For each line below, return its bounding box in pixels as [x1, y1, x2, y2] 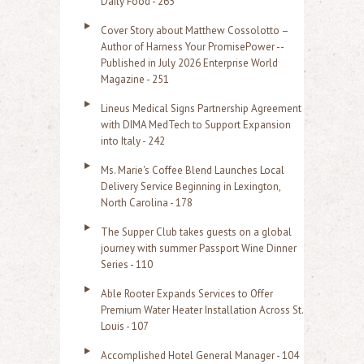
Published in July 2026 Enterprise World [101, 56, 278, 70]
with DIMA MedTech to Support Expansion [101, 118, 291, 132]
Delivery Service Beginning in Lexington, [101, 180, 280, 193]
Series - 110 [101, 258, 153, 271]
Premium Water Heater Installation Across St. [101, 303, 303, 317]
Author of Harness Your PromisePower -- [101, 40, 284, 54]
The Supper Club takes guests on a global [101, 225, 292, 239]
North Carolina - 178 [101, 196, 193, 210]
